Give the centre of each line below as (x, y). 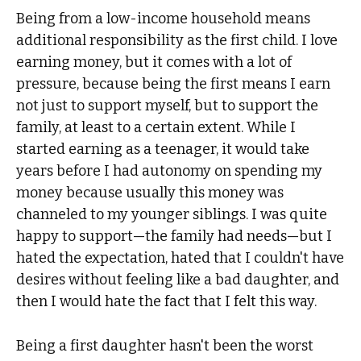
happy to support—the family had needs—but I (174, 236)
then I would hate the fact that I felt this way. (168, 301)
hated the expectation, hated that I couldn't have (180, 257)
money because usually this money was (150, 192)
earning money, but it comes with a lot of (154, 62)
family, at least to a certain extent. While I (156, 127)
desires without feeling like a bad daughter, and (178, 279)
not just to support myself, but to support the (168, 105)
